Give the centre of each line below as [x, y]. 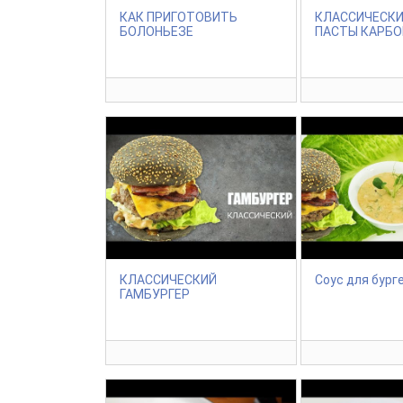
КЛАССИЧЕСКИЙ [168, 280]
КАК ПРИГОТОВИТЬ [179, 17]
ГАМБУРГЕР [155, 295]
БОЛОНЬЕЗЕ [157, 31]
